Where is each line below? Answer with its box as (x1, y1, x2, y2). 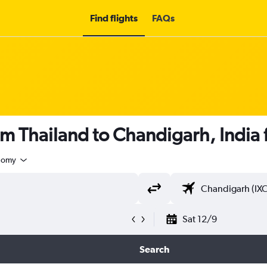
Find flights (90, 13, 138, 23)
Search (139, 244, 169, 254)
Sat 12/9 (182, 213, 217, 225)
